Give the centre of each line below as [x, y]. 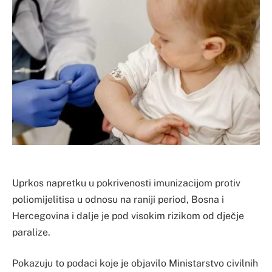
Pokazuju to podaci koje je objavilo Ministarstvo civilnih [135, 263]
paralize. [31, 232]
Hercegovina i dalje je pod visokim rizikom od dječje [128, 216]
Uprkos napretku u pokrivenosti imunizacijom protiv [126, 183]
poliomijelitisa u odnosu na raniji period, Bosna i [118, 199]
